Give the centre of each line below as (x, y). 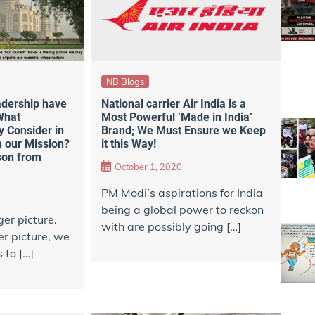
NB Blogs (125, 81)
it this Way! (128, 144)
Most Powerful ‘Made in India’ (176, 117)
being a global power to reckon (182, 209)
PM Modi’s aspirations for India (182, 192)
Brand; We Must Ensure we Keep (183, 131)
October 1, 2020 (148, 166)
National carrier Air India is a (173, 104)
